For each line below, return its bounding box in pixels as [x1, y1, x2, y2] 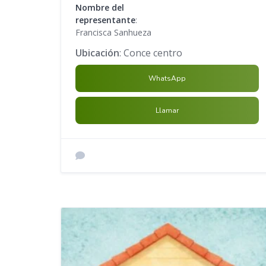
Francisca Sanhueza [75, 26, 151, 38]
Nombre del [75, 1, 124, 13]
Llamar [155, 105, 179, 115]
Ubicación [75, 46, 119, 59]
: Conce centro [119, 46, 182, 59]
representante [75, 14, 135, 26]
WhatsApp [148, 73, 186, 83]
